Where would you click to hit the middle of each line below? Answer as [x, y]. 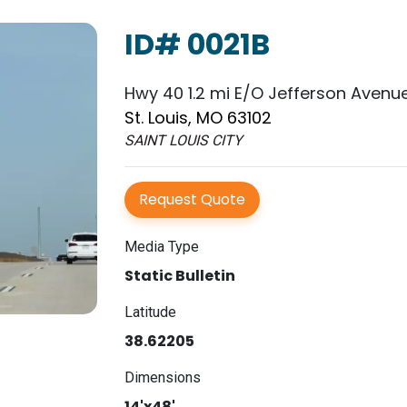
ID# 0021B [197, 44]
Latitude [150, 312]
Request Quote [192, 199]
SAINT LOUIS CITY [183, 140]
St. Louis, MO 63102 [198, 118]
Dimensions [162, 377]
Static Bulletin [179, 276]
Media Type [161, 247]
